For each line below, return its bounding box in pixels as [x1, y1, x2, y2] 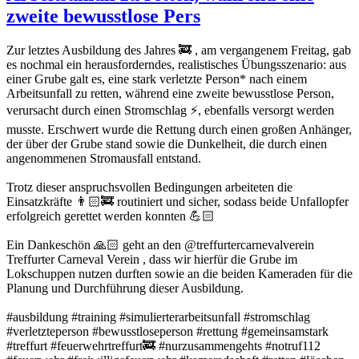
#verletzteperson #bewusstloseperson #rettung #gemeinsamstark [6, 325, 329, 339]
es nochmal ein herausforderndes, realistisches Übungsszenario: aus [6, 58, 346, 72]
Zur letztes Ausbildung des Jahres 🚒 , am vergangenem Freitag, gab [6, 43, 351, 58]
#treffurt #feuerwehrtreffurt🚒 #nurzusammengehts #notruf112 [6, 339, 321, 353]
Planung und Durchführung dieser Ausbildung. [6, 281, 244, 296]
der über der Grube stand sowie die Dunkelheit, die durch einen [6, 137, 327, 151]
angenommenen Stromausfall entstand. [6, 151, 201, 166]
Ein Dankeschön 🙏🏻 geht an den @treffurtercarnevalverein [6, 238, 314, 252]
